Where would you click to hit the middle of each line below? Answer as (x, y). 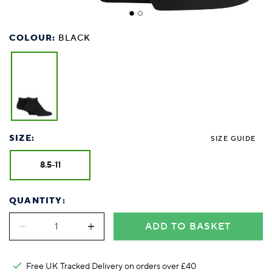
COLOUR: (34, 38)
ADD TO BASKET (188, 226)
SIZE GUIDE (233, 139)
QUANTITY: (37, 201)
